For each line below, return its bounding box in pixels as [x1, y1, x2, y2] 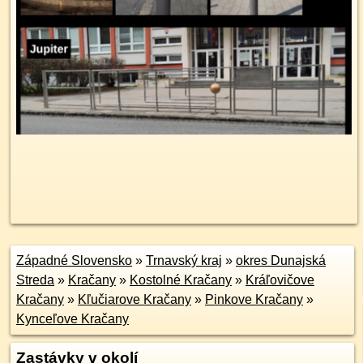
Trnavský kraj [146, 254, 222, 267]
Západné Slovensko [16, 254, 132, 267]
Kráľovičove [246, 273, 314, 287]
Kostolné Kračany [130, 273, 232, 287]
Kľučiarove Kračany [78, 293, 191, 306]
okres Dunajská [236, 254, 326, 267]
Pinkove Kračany [205, 293, 303, 306]
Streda [16, 273, 54, 287]
